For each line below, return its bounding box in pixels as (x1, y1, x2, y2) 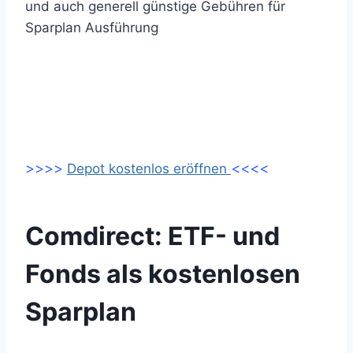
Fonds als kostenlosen (25, 258, 300, 289)
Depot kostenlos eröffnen (67, 161, 231, 176)
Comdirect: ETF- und (25, 221, 280, 251)
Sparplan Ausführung (25, 20, 158, 35)
